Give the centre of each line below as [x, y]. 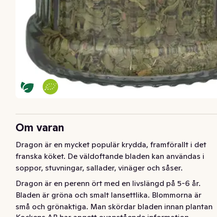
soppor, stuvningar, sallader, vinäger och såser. [99, 168]
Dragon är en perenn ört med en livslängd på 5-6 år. [108, 183]
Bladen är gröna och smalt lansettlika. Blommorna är [108, 195]
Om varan [40, 128]
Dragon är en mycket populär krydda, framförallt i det [111, 145]
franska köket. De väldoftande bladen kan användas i [110, 156]
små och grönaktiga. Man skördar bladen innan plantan [114, 207]
